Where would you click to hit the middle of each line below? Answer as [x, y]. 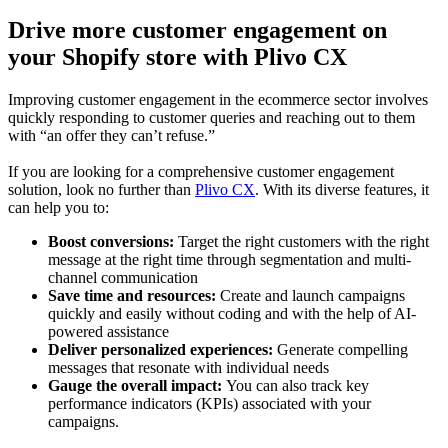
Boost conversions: [111, 241]
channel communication [123, 277]
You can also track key [297, 385]
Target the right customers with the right [301, 241]
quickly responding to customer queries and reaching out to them [211, 117]
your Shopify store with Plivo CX [177, 57]
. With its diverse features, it [342, 189]
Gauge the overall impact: [137, 385]
